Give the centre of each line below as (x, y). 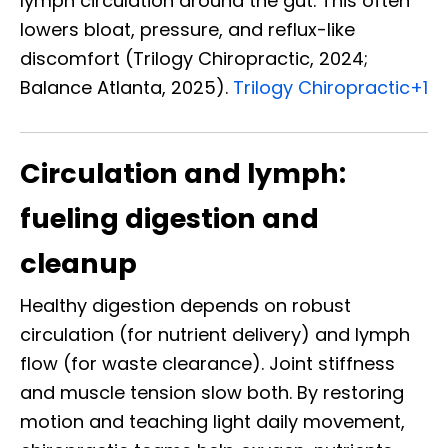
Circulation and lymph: (183, 174)
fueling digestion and (169, 219)
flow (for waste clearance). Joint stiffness (207, 364)
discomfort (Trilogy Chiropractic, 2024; (194, 59)
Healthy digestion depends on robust (185, 306)
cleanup (78, 264)
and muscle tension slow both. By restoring (212, 393)
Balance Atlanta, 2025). (126, 88)
